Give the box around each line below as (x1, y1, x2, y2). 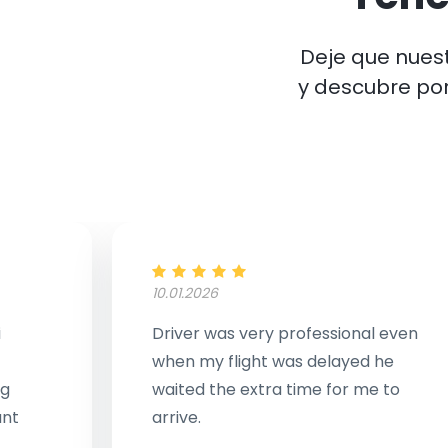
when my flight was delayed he (152, 350, 394, 373)
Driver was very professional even (152, 322, 418, 345)
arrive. (152, 406, 201, 429)
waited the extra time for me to (152, 378, 400, 401)
